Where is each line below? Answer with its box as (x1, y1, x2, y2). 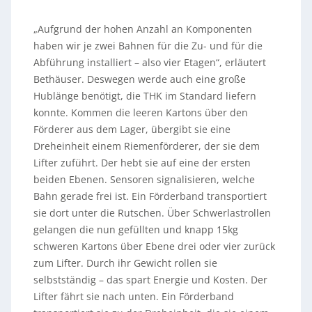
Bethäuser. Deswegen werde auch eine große (33, 72, 246, 86)
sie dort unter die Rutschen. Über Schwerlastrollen (33, 206, 271, 219)
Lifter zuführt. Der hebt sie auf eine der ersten (33, 156, 251, 169)
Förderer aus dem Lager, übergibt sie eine (33, 123, 231, 136)
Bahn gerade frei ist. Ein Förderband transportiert (33, 189, 267, 203)
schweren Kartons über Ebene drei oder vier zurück (33, 240, 275, 253)
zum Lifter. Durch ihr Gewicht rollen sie (33, 256, 217, 270)
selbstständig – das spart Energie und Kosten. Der (33, 273, 267, 286)
